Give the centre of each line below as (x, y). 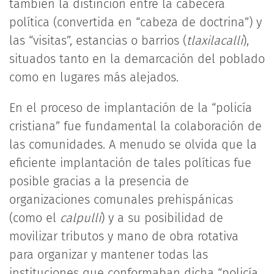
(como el (35, 218)
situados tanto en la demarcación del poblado (137, 59)
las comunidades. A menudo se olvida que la (133, 144)
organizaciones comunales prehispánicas (121, 199)
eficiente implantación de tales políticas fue (130, 163)
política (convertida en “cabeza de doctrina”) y (135, 22)
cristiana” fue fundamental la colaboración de (135, 126)
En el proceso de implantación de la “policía (131, 108)
